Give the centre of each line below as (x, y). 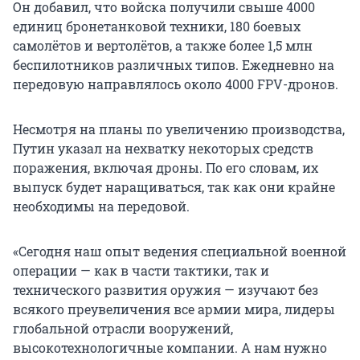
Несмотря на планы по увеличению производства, (179, 129)
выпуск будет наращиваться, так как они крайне (174, 187)
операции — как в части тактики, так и (141, 271)
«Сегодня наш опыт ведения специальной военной (180, 252)
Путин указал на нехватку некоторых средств (163, 149)
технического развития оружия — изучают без (166, 290)
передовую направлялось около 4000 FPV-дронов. (176, 84)
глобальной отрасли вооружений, (123, 329)
